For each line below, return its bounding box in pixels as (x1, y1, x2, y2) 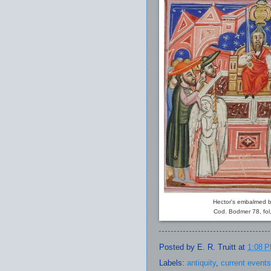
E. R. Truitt (197, 242, 236, 252)
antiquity (187, 258, 216, 268)
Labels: (159, 258, 187, 268)
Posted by (159, 242, 197, 252)
